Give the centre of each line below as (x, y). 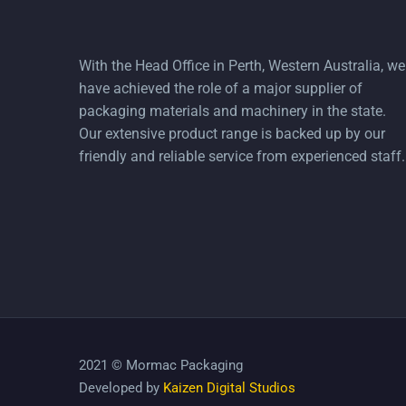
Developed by (121, 388)
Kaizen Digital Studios (229, 388)
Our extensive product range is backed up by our (232, 133)
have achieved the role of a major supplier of (221, 88)
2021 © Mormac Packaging (161, 366)
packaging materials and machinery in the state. (232, 111)
